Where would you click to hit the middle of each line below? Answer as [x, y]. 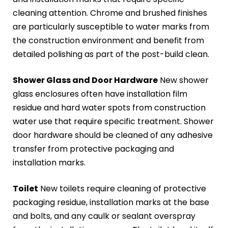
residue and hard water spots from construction [109, 107]
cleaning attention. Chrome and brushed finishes [110, 13]
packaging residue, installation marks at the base [111, 202]
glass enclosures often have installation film [100, 94]
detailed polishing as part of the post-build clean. [111, 54]
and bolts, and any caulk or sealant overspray [104, 216]
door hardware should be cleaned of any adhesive [113, 135]
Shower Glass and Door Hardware [85, 80]
